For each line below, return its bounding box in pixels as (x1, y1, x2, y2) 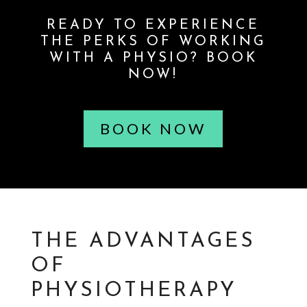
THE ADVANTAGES (30, 230, 256, 252)
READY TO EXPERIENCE (47, 18, 260, 32)
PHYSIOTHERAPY (30, 280, 237, 302)
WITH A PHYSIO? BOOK (49, 51, 258, 65)
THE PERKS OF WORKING (40, 34, 267, 49)
